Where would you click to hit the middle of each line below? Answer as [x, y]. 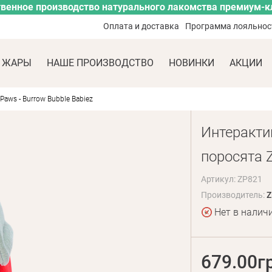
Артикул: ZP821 [231, 179]
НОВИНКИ [192, 63]
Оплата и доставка [141, 26]
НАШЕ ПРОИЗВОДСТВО [100, 63]
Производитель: [233, 195]
